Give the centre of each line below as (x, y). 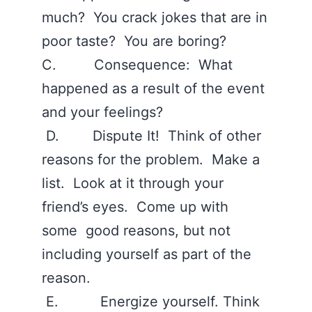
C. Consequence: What (137, 65)
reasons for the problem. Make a (151, 159)
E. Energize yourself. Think (151, 302)
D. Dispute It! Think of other (151, 136)
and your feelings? (104, 112)
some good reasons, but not (136, 231)
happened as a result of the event (153, 88)
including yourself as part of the (147, 254)
